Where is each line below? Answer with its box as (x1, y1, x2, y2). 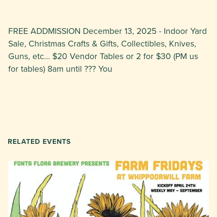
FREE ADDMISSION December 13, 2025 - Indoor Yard (8, 24, 207, 37)
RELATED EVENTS (8, 136, 71, 146)
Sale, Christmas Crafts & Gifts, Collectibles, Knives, (8, 37, 196, 49)
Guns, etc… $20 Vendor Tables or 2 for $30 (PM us (8, 49, 198, 62)
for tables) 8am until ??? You (8, 62, 112, 75)
